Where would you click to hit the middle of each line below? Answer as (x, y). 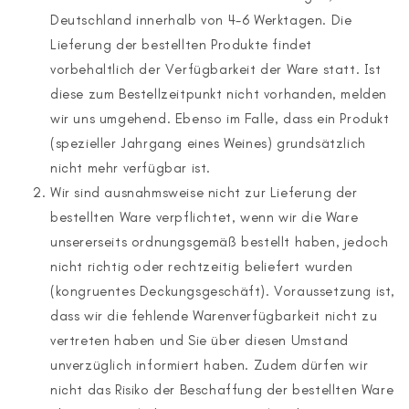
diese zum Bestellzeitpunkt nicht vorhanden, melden (219, 94)
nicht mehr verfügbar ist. (133, 168)
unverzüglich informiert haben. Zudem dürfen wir (210, 365)
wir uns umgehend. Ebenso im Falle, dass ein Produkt (220, 119)
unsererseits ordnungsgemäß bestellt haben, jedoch (220, 242)
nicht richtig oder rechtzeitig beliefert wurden (202, 267)
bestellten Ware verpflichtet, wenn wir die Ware (204, 217)
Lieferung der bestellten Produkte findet (182, 45)
